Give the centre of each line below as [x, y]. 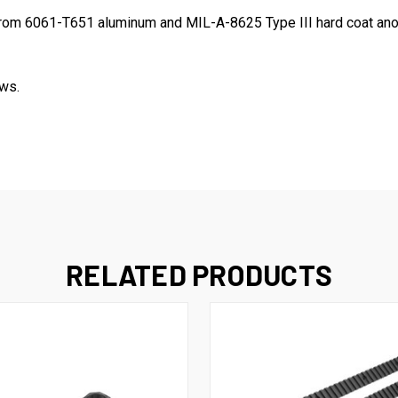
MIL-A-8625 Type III [249, 23]
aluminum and [142, 23]
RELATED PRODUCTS [199, 275]
